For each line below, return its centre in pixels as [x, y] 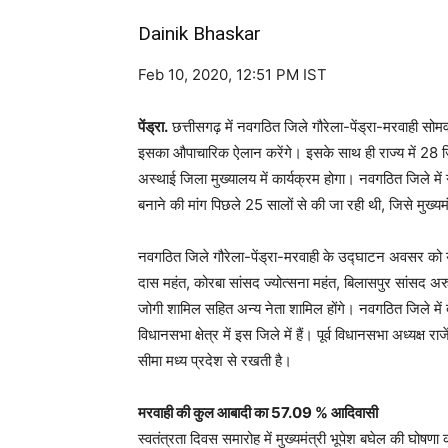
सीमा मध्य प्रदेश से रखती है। [215, 361]
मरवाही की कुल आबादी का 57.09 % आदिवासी [258, 413]
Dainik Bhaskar [199, 34]
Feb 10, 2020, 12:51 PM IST [232, 75]
